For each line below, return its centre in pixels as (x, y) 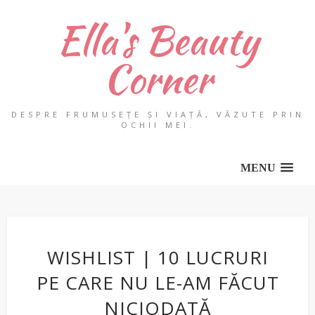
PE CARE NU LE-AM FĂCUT (157, 283)
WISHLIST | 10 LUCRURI (157, 257)
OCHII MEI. (157, 125)
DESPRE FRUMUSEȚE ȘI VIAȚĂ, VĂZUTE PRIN (157, 114)
